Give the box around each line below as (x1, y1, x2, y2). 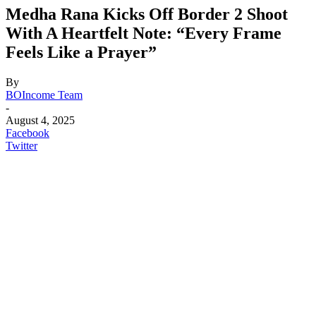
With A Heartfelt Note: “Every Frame (6, 23, 281, 42)
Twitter (6, 139, 37, 152)
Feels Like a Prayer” (6, 42, 157, 61)
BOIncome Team (6, 88, 83, 101)
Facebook (6, 126, 49, 139)
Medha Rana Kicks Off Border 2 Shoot (6, 4, 288, 23)
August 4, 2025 (6, 114, 75, 126)
